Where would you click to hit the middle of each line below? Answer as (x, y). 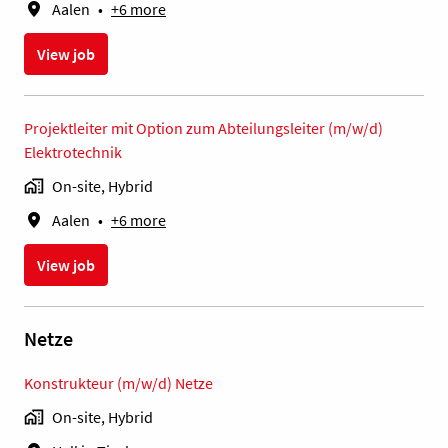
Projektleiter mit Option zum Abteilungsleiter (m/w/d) (203, 128)
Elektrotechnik (73, 152)
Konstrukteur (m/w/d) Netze (118, 383)
